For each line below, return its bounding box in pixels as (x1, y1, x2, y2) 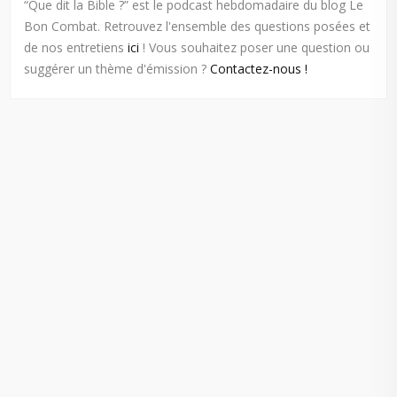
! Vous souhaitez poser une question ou (139, 38, 370, 56)
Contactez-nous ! (210, 59, 308, 77)
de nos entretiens (24, 38, 128, 56)
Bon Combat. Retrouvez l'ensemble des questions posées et (24, 17, 371, 35)
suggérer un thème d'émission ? (24, 59, 211, 77)
